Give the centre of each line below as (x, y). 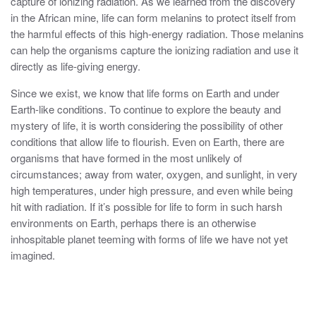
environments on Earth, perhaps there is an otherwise (133, 223)
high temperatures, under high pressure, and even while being (152, 190)
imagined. (33, 255)
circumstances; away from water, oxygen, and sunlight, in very (154, 174)
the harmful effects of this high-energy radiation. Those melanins (157, 34)
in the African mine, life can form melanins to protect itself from (153, 18)
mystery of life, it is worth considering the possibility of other (147, 126)
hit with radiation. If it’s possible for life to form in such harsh (146, 207)
